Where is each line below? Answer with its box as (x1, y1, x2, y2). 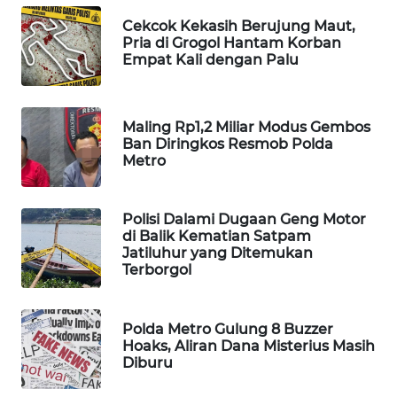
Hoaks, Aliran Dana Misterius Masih (122, 337, 375, 354)
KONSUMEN (35, 222, 98, 238)
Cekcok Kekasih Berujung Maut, (122, 17, 355, 35)
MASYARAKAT (35, 288, 107, 304)
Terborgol (122, 261, 191, 279)
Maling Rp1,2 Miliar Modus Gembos (122, 118, 370, 136)
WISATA (39, 48, 80, 64)
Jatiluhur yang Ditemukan (122, 245, 313, 262)
